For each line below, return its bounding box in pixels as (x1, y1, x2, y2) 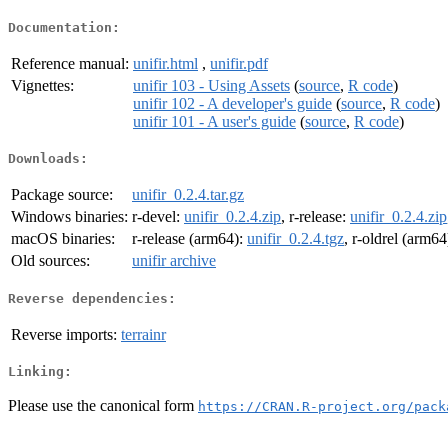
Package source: (11, 186, 113, 204)
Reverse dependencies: (8, 290, 176, 306)
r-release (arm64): (132, 230, 247, 248)
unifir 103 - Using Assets (133, 76, 290, 94)
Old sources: (11, 252, 90, 270)
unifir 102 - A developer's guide (133, 94, 332, 112)
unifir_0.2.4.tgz (247, 230, 344, 248)
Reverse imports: (11, 325, 117, 343)
